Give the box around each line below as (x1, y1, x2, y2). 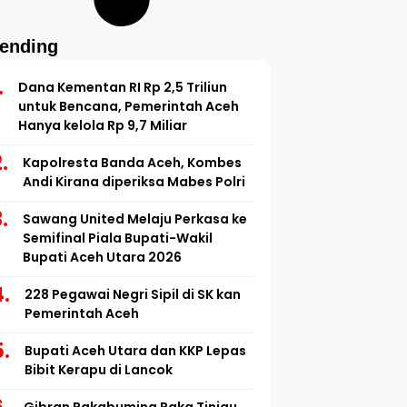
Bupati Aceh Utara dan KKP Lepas (24, 342, 246, 361)
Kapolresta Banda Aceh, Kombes (22, 154, 242, 173)
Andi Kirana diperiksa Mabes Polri (22, 173, 245, 192)
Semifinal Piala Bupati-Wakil (22, 229, 213, 248)
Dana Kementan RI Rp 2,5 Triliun (17, 78, 227, 97)
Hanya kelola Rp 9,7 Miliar (17, 116, 187, 135)
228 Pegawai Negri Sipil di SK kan (24, 285, 241, 304)
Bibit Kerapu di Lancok (24, 361, 173, 380)
